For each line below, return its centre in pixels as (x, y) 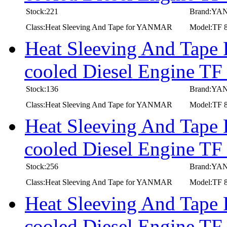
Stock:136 (42, 89)
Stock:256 (42, 166)
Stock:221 (42, 11)
